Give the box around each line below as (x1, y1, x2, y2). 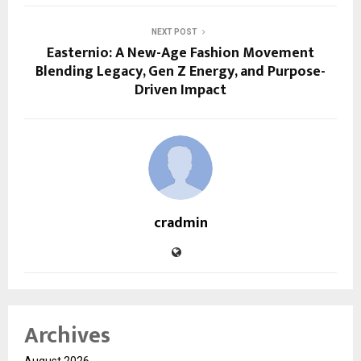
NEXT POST (151, 27, 197, 37)
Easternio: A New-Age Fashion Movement (47, 41, 314, 66)
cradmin (153, 211, 208, 236)
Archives (24, 317, 110, 355)
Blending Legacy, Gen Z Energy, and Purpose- (35, 60, 326, 85)
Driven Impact (135, 78, 226, 103)
